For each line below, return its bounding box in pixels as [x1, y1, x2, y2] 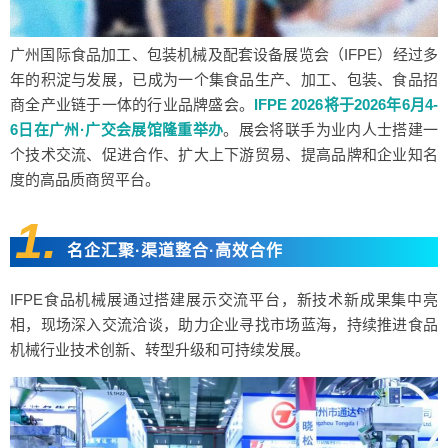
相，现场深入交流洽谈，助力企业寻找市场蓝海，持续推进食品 [10, 315, 438, 333]
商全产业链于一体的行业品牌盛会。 [10, 95, 254, 113]
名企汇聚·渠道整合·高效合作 [67, 241, 283, 259]
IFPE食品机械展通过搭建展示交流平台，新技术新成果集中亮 [10, 290, 438, 308]
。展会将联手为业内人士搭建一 [223, 120, 439, 138]
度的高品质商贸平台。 [10, 170, 160, 188]
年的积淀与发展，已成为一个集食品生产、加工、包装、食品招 [10, 70, 438, 88]
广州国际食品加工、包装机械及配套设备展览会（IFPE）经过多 [10, 45, 438, 63]
